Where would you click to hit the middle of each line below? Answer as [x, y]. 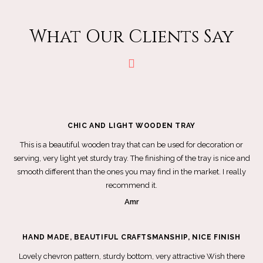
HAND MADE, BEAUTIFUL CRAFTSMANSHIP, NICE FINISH [131, 237]
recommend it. [131, 185]
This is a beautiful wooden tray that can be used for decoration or [131, 145]
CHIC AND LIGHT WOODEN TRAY [131, 126]
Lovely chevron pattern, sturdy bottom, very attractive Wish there [131, 256]
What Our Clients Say [131, 37]
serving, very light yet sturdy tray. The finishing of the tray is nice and [131, 158]
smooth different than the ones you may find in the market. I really [131, 172]
